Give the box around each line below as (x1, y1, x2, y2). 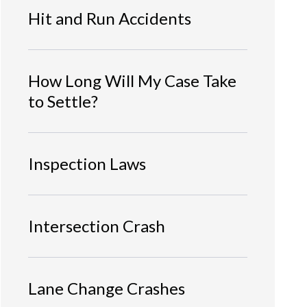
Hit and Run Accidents (28, 8, 191, 28)
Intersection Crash (28, 215, 165, 236)
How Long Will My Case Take (28, 70, 236, 90)
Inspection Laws (28, 153, 146, 173)
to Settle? (28, 90, 98, 111)
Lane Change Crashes (28, 278, 185, 298)
